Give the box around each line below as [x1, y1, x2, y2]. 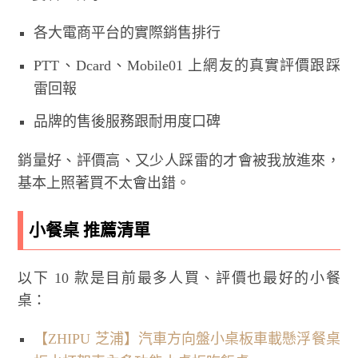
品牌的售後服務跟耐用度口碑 [34, 113, 221, 129]
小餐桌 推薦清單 [29, 220, 151, 240]
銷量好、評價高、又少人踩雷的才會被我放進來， [18, 152, 340, 169]
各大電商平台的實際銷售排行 [34, 24, 221, 41]
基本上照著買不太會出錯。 [18, 174, 191, 191]
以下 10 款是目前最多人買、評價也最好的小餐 [18, 269, 340, 286]
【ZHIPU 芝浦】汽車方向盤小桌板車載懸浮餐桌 [34, 330, 340, 347]
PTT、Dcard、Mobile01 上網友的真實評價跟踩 [34, 57, 340, 74]
